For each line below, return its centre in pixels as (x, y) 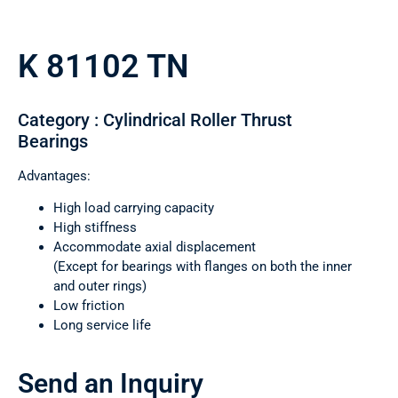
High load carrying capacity (134, 208)
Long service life (102, 326)
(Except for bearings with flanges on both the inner (203, 267)
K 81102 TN (103, 67)
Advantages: (54, 176)
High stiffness (95, 228)
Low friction (89, 306)
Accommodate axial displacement (155, 247)
